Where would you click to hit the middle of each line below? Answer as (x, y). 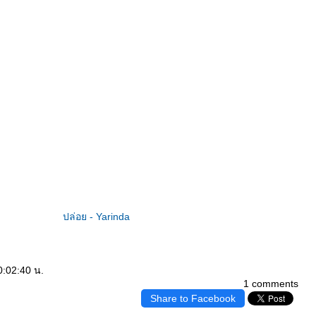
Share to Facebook (193, 298)
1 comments (271, 284)
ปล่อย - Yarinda (96, 217)
